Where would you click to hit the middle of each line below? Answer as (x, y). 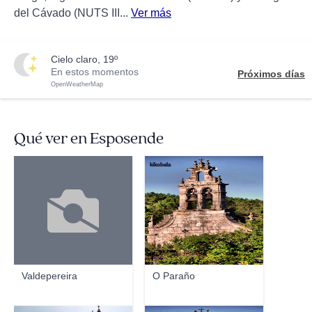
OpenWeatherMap (77, 84)
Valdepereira (50, 276)
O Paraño (174, 276)
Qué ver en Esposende (89, 139)
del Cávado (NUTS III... (72, 13)
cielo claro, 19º (88, 59)
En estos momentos (95, 72)
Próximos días (271, 74)
